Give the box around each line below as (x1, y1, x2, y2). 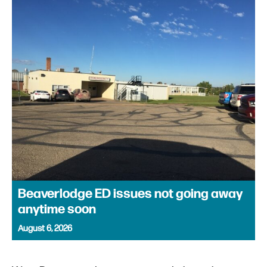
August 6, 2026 (18, 223, 72, 235)
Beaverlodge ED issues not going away (18, 186, 243, 203)
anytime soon (18, 201, 96, 218)
